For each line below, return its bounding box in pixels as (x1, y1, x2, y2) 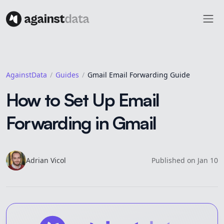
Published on (151, 155, 197, 165)
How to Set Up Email (6, 88, 159, 111)
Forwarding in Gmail (6, 111, 156, 134)
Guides (55, 70, 79, 80)
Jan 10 (197, 155, 218, 165)
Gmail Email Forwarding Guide (87, 70, 190, 80)
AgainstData (6, 70, 47, 80)
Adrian (26, 155, 48, 165)
